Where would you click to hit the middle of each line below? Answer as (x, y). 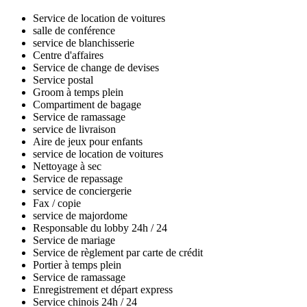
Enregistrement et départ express (103, 290)
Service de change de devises (96, 68)
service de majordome (80, 216)
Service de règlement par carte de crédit (118, 253)
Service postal (63, 80)
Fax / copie (57, 204)
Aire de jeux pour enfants (88, 142)
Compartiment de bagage (87, 105)
